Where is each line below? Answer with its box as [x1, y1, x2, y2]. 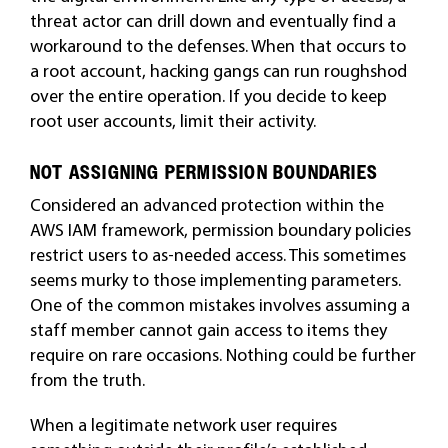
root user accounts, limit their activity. [29, 109, 316, 132]
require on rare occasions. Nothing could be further [29, 343, 416, 366]
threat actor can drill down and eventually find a [29, 9, 396, 32]
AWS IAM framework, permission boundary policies [29, 218, 411, 241]
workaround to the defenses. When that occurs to [29, 34, 406, 57]
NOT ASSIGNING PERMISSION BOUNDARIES [29, 161, 378, 184]
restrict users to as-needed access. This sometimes [29, 243, 406, 266]
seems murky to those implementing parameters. [29, 268, 401, 291]
